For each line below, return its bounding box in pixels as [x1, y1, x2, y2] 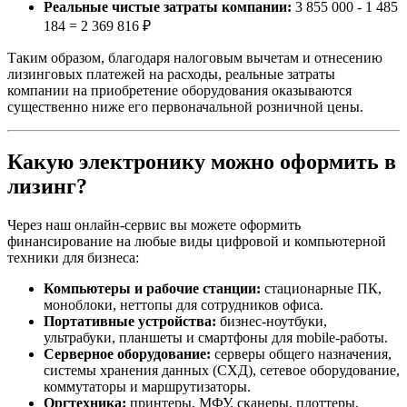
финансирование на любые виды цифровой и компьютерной [7, 233, 386, 249]
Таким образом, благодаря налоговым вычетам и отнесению [7, 50, 382, 66]
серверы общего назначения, [211, 345, 392, 362]
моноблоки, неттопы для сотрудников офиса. [44, 296, 323, 313]
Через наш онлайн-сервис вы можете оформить [7, 216, 301, 233]
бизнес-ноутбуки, [216, 313, 327, 329]
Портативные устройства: [44, 313, 216, 329]
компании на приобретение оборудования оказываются [7, 83, 352, 99]
